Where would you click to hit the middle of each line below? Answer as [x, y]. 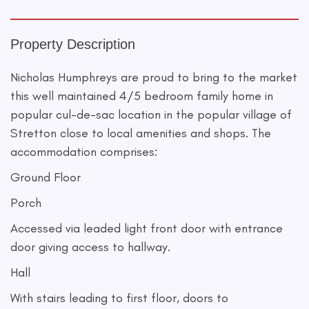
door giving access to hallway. [90, 247]
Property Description [73, 44]
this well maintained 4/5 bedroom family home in [142, 96]
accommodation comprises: [84, 152]
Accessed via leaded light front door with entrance [147, 228]
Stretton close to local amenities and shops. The [141, 133]
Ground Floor [46, 177]
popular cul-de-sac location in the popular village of [151, 114]
